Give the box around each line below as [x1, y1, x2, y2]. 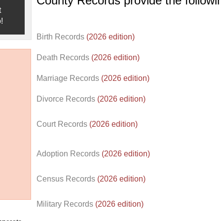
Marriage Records [37, 74, 101, 82]
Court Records [37, 120, 89, 128]
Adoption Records [37, 149, 102, 158]
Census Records [37, 175, 97, 183]
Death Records [37, 53, 91, 62]
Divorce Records [37, 95, 97, 103]
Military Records [37, 200, 95, 208]
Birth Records [37, 33, 86, 41]
